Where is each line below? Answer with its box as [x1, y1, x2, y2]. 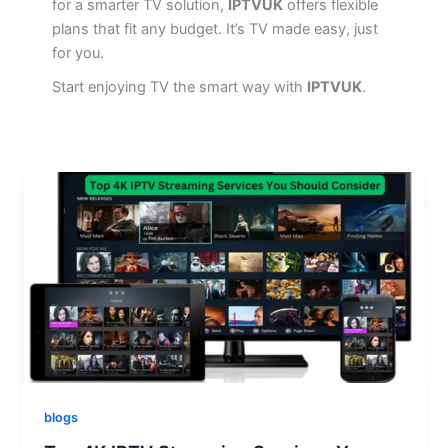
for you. [51, 44, 104, 63]
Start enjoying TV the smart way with [51, 78, 307, 97]
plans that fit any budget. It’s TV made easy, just [51, 20, 378, 39]
